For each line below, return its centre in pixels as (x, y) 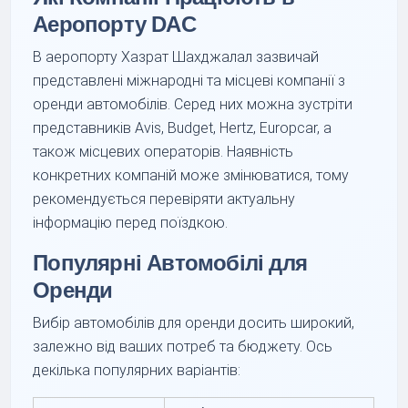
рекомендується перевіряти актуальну (164, 199)
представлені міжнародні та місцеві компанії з (189, 80)
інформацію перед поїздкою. (131, 222)
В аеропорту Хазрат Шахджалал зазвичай (176, 56)
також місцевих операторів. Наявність (163, 151)
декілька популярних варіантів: (137, 370)
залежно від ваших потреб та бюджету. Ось (183, 346)
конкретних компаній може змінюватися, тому (191, 175)
